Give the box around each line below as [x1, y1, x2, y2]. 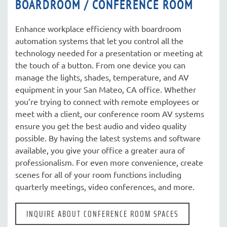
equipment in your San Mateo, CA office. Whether [15, 84, 196, 94]
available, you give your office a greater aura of [15, 144, 185, 155]
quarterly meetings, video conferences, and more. [15, 181, 195, 192]
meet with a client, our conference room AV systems [15, 108, 204, 119]
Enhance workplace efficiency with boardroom [15, 23, 181, 33]
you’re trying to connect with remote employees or [15, 96, 199, 106]
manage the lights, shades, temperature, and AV [15, 71, 189, 82]
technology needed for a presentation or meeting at [15, 47, 203, 58]
